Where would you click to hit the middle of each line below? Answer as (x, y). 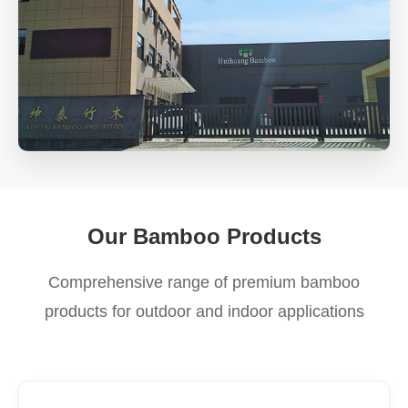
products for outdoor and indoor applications (204, 311)
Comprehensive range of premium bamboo (204, 282)
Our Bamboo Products (204, 236)
